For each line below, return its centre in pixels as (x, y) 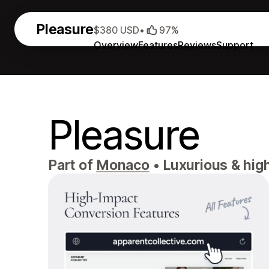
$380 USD (117, 30)
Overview (116, 45)
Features (158, 45)
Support (235, 45)
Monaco (123, 165)
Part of (72, 165)
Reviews (197, 45)
